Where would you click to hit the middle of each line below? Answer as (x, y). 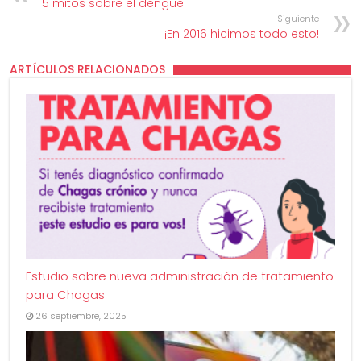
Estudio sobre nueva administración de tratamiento (180, 276)
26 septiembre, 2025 (81, 316)
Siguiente (298, 18)
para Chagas (66, 295)
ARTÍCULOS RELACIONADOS (88, 69)
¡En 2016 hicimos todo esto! (241, 33)
